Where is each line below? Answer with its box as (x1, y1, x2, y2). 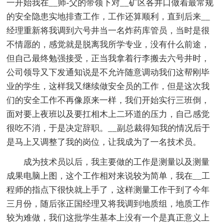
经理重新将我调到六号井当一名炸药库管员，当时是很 (6, 26, 210, 36)
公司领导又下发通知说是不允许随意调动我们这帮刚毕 (6, 68, 210, 78)
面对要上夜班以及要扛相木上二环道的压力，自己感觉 (6, 110, 210, 119)
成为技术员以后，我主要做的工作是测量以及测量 (23, 157, 210, 167)
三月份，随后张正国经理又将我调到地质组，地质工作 (6, 199, 210, 209)
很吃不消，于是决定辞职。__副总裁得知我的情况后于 (6, 123, 211, 133)
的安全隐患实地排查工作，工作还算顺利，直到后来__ (6, 12, 211, 22)
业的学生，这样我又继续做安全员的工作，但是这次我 (6, 82, 210, 92)
